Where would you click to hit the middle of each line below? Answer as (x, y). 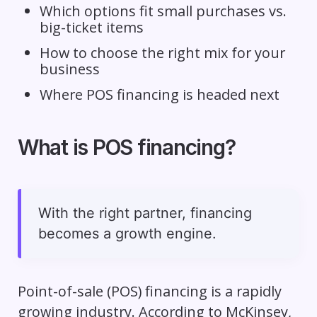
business (69, 69)
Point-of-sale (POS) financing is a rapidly (149, 291)
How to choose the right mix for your (162, 52)
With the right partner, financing (145, 213)
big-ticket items (91, 27)
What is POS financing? (126, 147)
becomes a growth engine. (127, 233)
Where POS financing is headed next (159, 94)
